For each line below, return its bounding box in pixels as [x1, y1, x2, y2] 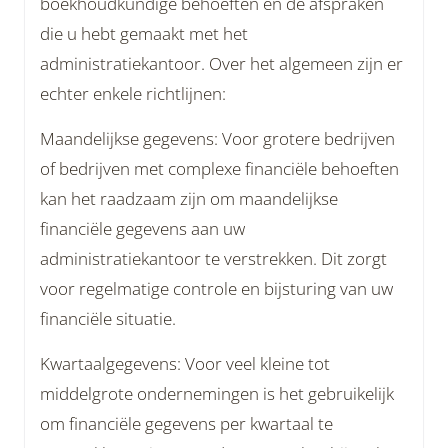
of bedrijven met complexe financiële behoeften [40, 157, 399, 180]
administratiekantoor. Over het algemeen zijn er [40, 52, 403, 75]
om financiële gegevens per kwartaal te [40, 412, 333, 435]
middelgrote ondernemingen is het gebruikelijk [40, 382, 394, 405]
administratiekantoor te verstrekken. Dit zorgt [40, 247, 387, 270]
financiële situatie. [40, 307, 176, 330]
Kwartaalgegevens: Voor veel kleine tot [40, 352, 330, 375]
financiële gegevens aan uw [40, 217, 245, 240]
